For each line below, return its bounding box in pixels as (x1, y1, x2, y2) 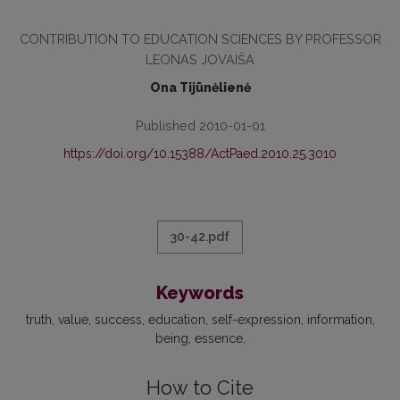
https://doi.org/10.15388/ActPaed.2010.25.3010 (63, 146, 337, 161)
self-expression (211, 312, 301, 327)
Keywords (156, 282, 244, 304)
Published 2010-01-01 (135, 118, 265, 133)
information (306, 312, 372, 327)
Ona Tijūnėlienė (149, 80, 251, 95)
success (94, 312, 142, 327)
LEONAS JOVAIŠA (146, 52, 254, 67)
